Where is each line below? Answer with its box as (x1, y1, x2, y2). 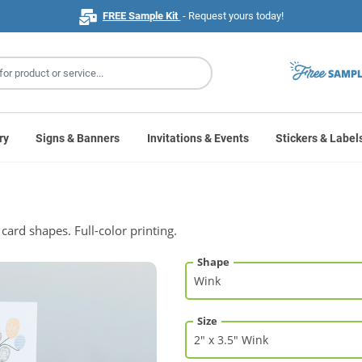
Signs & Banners (36, 132, 120, 145)
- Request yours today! (180, 10, 284, 23)
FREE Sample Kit (103, 10, 181, 23)
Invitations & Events (146, 132, 249, 145)
